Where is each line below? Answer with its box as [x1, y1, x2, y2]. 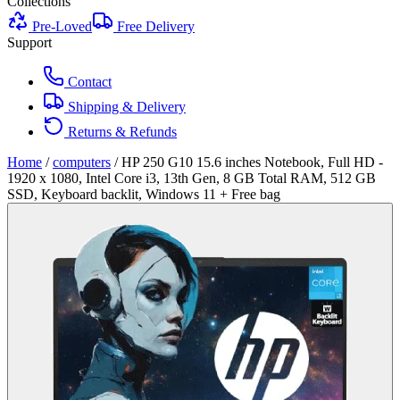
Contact [64, 74, 112, 89]
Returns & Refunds [64, 124, 177, 139]
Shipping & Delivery [64, 99, 186, 114]
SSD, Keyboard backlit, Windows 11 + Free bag [7, 187, 280, 202]
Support [7, 35, 52, 50]
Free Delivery [113, 19, 195, 34]
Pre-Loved [29, 19, 92, 34]
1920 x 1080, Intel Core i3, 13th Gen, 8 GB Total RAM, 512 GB [7, 171, 376, 186]
